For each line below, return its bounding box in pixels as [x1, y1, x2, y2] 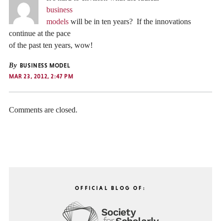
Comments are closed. [9, 106, 77, 114]
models [46, 17, 69, 26]
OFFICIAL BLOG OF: [75, 185, 146, 191]
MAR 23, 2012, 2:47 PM [9, 73, 74, 80]
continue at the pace [9, 29, 71, 37]
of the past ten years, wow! [9, 40, 93, 49]
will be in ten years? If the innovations [69, 17, 191, 26]
